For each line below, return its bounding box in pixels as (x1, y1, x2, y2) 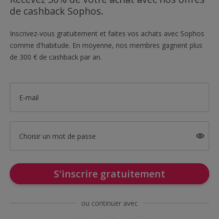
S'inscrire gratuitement (54, 167, 165, 180)
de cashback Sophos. (10, 4, 104, 18)
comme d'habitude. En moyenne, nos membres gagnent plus (10, 41, 202, 50)
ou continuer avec (81, 198, 138, 208)
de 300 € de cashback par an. (10, 52, 102, 62)
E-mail (19, 92, 39, 102)
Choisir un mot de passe (19, 131, 96, 141)
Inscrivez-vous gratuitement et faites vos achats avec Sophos (10, 29, 204, 38)
